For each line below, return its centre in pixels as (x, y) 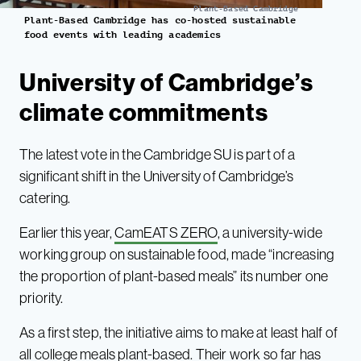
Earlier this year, (67, 233)
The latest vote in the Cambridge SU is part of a (158, 155)
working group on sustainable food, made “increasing (177, 255)
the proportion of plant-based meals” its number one (174, 276)
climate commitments (144, 112)
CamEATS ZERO (166, 233)
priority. (43, 298)
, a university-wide (270, 233)
